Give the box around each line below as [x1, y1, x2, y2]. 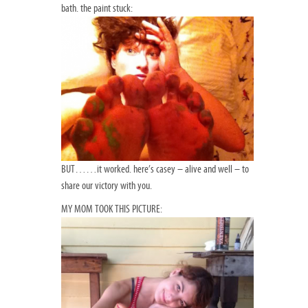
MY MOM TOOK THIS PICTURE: [61, 202, 162, 215]
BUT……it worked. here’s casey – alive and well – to [61, 162, 249, 175]
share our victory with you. [61, 179, 152, 192]
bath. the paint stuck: [61, 2, 133, 15]
